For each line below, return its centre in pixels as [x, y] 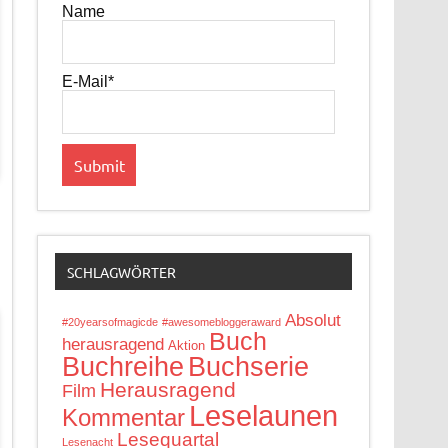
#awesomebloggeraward [222, 321]
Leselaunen [264, 415]
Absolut [313, 320]
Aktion [187, 345]
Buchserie [249, 366]
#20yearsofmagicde [110, 321]
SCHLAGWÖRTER [121, 271]
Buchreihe [123, 366]
